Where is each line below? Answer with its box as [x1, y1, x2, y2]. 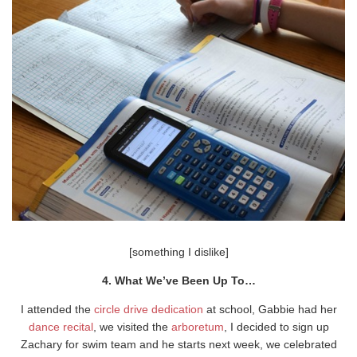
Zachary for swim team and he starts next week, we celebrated [20, 337, 337, 351]
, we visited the [92, 320, 171, 333]
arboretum [171, 320, 224, 333]
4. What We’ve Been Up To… [101, 273, 256, 287]
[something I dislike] [128, 245, 229, 258]
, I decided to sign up [223, 320, 329, 333]
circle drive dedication [93, 302, 203, 316]
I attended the [20, 302, 94, 316]
